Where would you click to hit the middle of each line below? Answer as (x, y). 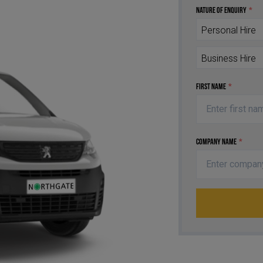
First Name (211, 87)
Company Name (216, 142)
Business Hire (229, 58)
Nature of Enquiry (221, 11)
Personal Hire (229, 30)
